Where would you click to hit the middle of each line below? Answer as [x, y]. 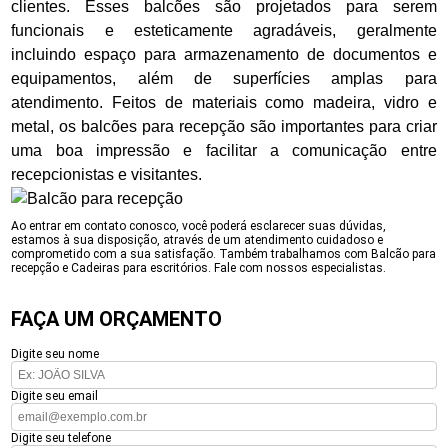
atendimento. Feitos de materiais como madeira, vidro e [224, 102]
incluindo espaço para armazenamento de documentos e [224, 54]
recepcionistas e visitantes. [107, 174]
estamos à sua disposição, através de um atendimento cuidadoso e [197, 240]
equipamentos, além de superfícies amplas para [224, 78]
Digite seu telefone [61, 438]
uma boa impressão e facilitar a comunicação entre [224, 150]
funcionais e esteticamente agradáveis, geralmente [224, 30]
